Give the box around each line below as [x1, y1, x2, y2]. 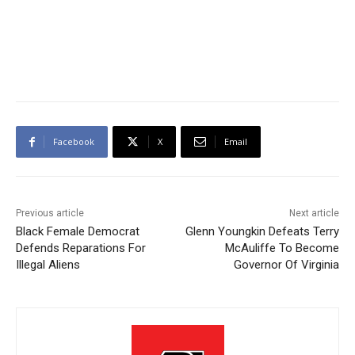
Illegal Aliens [16, 258, 80, 273]
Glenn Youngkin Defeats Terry [185, 224, 339, 239]
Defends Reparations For [16, 241, 146, 256]
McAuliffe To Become [224, 241, 339, 256]
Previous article [16, 208, 84, 219]
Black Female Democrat [16, 224, 139, 239]
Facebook [53, 136, 94, 148]
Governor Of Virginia [233, 258, 339, 273]
